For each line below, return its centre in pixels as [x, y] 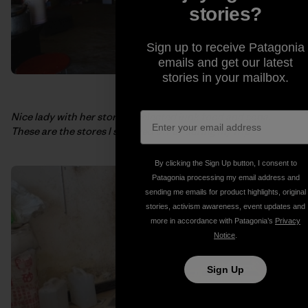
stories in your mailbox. [225, 78]
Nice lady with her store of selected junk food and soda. [141, 117]
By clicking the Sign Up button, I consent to [225, 163]
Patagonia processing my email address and [225, 177]
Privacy [288, 221]
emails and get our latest [225, 63]
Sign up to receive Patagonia [225, 47]
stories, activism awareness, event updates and [225, 206]
